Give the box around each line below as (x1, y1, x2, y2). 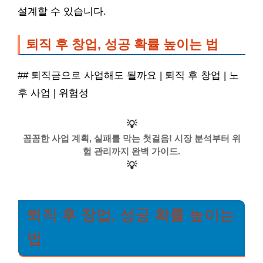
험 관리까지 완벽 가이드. (83, 146, 180, 156)
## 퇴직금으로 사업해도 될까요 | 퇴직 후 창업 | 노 (18, 70, 239, 82)
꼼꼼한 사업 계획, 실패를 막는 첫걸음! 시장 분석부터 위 (22, 133, 241, 143)
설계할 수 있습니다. (18, 6, 106, 18)
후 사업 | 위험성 (18, 87, 89, 99)
